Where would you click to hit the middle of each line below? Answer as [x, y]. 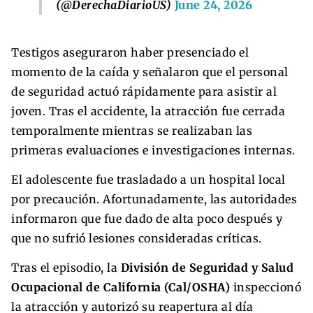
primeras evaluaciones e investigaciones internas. [153, 150]
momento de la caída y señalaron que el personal [150, 72]
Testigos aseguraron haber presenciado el [130, 52]
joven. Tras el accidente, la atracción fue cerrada [148, 111]
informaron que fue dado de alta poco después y [147, 218]
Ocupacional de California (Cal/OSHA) [121, 287]
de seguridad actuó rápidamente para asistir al [144, 91]
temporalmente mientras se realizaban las [132, 130]
